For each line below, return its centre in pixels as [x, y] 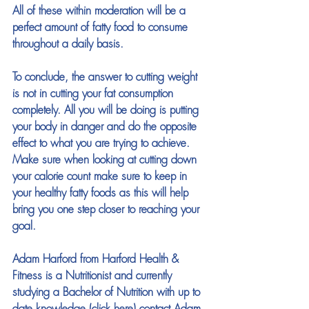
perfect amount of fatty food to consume [102, 28]
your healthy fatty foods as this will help [102, 194]
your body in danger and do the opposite [106, 128]
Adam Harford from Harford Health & [97, 260]
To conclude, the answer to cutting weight [107, 78]
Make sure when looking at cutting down [106, 161]
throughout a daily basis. [70, 45]
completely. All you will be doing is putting [107, 111]
